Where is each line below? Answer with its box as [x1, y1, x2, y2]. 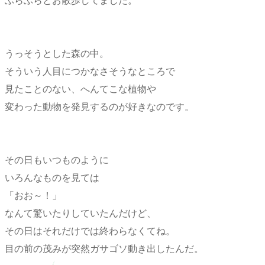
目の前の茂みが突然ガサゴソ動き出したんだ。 [5, 243, 203, 254]
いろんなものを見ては [5, 172, 99, 183]
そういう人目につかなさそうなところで [5, 66, 175, 76]
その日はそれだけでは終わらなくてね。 [5, 225, 175, 236]
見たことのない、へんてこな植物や [5, 83, 156, 94]
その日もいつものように [5, 154, 109, 165]
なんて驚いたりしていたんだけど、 [5, 208, 156, 218]
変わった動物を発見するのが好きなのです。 [5, 101, 194, 112]
